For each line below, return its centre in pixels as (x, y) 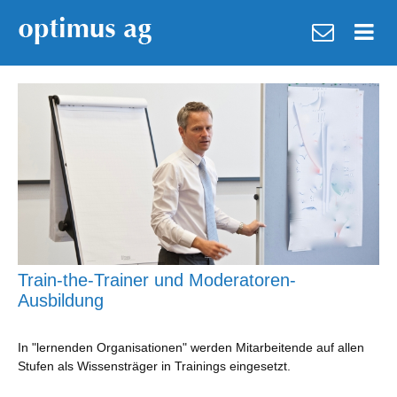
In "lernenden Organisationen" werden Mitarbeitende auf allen (191, 348)
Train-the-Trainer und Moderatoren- (157, 280)
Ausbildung (61, 301)
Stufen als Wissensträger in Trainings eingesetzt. (154, 366)
